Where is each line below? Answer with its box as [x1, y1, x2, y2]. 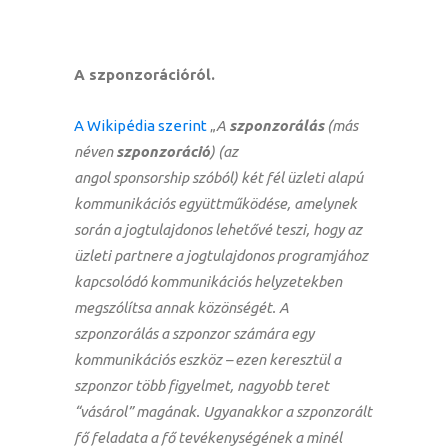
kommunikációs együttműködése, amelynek [74, 195, 357, 213]
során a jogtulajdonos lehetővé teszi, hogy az [74, 221, 362, 239]
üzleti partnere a [74, 247, 186, 265]
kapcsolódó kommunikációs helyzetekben [74, 273, 342, 291]
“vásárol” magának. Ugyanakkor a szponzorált [74, 403, 372, 421]
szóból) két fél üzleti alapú [192, 169, 363, 187]
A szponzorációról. [74, 66, 215, 84]
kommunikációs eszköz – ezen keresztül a [74, 351, 341, 369]
